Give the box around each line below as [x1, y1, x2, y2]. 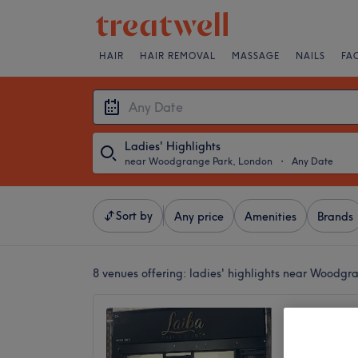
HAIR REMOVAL [140, 50, 216, 62]
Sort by [116, 209, 153, 223]
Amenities [245, 209, 296, 224]
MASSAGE [232, 50, 280, 62]
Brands [317, 209, 353, 224]
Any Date [292, 155, 333, 167]
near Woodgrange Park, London [125, 155, 272, 167]
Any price [174, 209, 224, 224]
